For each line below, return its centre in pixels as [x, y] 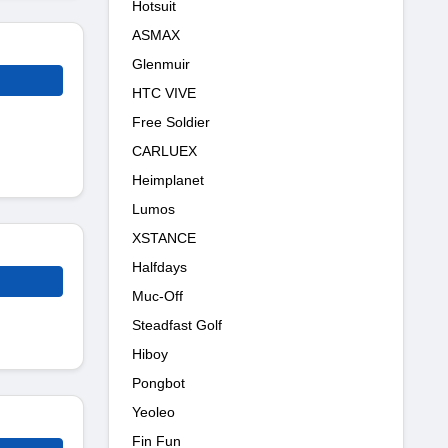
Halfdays [159, 266]
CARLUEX [164, 150]
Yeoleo [153, 411]
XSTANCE [164, 237]
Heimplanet [168, 179]
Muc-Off [157, 295]
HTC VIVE [164, 92]
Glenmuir [161, 63]
